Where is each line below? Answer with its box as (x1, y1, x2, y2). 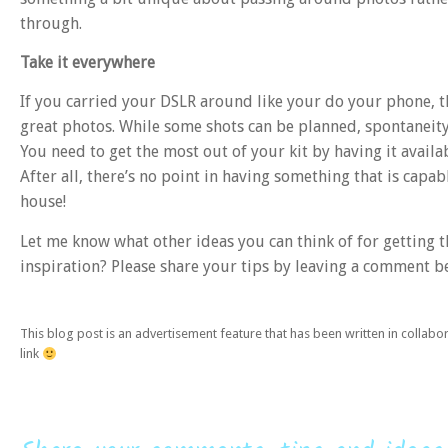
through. (20, 13, 82, 33)
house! (20, 192, 66, 212)
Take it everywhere (20, 53, 155, 73)
